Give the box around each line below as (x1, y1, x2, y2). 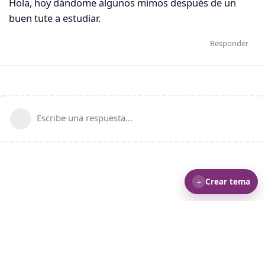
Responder (210, 38, 248, 49)
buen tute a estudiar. (9, 11, 101, 25)
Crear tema (205, 176, 250, 187)
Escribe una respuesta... (37, 112, 132, 124)
